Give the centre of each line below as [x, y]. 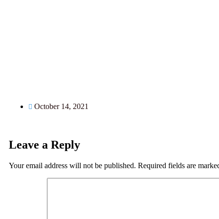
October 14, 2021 [61, 107]
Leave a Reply [44, 145]
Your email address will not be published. [72, 166]
